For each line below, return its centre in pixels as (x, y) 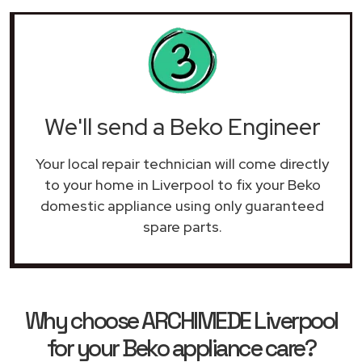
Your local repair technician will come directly (182, 163)
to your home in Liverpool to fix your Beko (182, 184)
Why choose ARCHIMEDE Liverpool (181, 320)
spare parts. (182, 226)
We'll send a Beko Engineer (182, 126)
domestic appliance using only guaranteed (182, 205)
